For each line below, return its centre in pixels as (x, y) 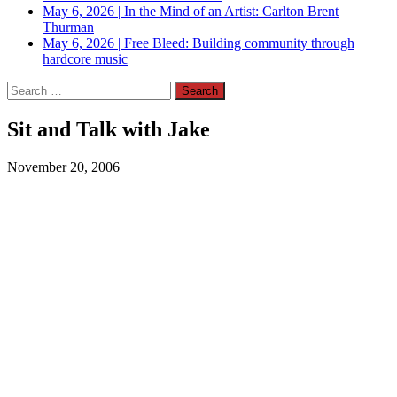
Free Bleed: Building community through (239, 43)
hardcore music (85, 59)
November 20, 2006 (63, 167)
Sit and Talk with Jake (109, 129)
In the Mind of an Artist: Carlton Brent (231, 11)
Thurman (68, 27)
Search (25, 88)
